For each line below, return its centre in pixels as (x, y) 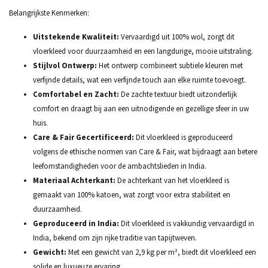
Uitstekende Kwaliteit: (76, 37)
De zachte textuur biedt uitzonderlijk (178, 94)
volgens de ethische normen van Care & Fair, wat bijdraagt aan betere (145, 152)
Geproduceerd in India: (76, 223)
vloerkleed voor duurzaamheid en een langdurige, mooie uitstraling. (143, 51)
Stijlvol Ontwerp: (65, 66)
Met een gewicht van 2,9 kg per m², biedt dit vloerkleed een (161, 252)
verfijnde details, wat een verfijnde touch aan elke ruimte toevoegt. (139, 80)
